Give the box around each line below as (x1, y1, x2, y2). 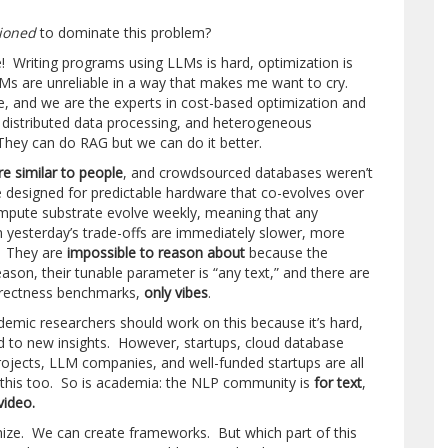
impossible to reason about (67, 243, 246, 262)
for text (314, 373, 363, 392)
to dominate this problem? (36, 23, 212, 42)
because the (245, 243, 329, 262)
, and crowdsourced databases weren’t (123, 163, 374, 182)
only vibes (144, 283, 209, 302)
